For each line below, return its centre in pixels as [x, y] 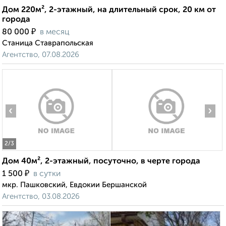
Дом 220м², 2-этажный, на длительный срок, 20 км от [109, 10]
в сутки [47, 174]
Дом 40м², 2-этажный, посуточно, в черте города [101, 162]
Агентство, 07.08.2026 [41, 55]
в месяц [55, 33]
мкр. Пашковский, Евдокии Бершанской [74, 185]
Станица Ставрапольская [48, 43]
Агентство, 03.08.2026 [41, 197]
